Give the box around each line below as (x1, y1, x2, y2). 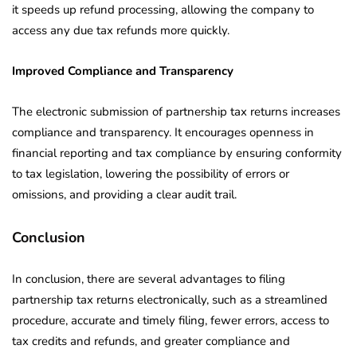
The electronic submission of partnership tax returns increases (12, 104, 340, 120)
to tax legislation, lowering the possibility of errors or (12, 166, 289, 182)
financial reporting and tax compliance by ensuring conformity (12, 145, 342, 162)
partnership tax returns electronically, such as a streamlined (12, 292, 328, 308)
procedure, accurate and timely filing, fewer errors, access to (12, 312, 329, 329)
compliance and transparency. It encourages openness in (12, 124, 314, 141)
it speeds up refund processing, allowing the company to (12, 2, 314, 18)
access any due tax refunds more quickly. (12, 22, 229, 39)
